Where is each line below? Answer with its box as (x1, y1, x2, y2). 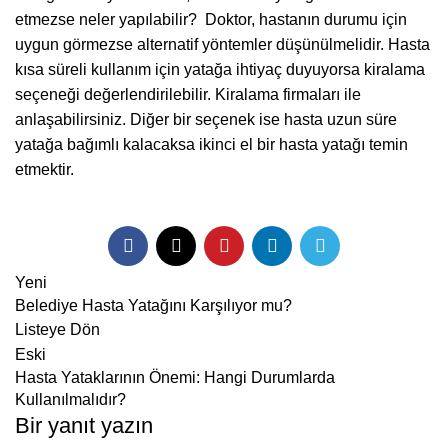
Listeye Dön (15, 321, 100, 338)
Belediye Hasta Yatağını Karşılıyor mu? (15, 297, 292, 314)
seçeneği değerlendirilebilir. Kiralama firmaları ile (15, 86, 361, 103)
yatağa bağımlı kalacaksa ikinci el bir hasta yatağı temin (15, 136, 408, 153)
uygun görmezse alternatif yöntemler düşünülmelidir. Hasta (15, 36, 430, 53)
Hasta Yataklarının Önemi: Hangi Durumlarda (15, 369, 335, 386)
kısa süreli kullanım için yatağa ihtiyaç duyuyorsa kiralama (15, 61, 425, 78)
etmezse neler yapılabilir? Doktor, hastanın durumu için (15, 11, 407, 28)
